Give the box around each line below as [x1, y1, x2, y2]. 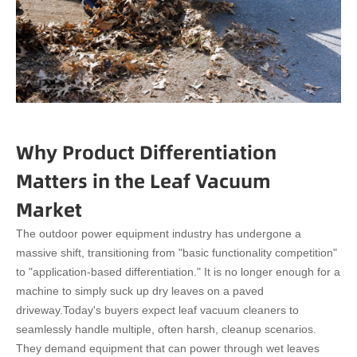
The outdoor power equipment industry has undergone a [16, 227, 301, 241]
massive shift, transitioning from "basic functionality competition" [16, 246, 337, 260]
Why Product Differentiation [16, 138, 277, 167]
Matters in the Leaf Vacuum [16, 167, 271, 195]
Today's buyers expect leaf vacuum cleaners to [63, 304, 299, 317]
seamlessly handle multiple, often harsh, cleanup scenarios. [16, 323, 316, 336]
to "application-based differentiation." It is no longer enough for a [16, 265, 340, 279]
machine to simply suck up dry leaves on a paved [16, 284, 264, 298]
